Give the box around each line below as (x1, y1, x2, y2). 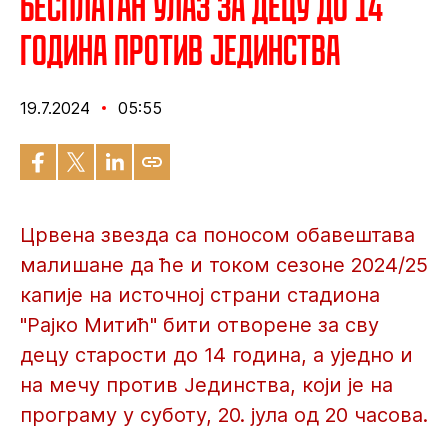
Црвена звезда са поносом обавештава (20, 223, 415, 247)
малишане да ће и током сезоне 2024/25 (20, 253, 428, 277)
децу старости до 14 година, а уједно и (20, 343, 413, 367)
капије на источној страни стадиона (20, 283, 380, 307)
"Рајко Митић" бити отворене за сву (20, 313, 379, 337)
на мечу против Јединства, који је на (20, 373, 393, 397)
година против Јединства (20, 24, 340, 75)
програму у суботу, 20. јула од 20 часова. (20, 403, 428, 427)
